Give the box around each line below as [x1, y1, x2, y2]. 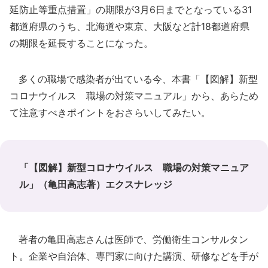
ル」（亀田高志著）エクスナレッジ [19, 178, 172, 190]
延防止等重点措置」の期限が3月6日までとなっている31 [10, 4, 252, 16]
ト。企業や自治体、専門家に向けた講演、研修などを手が [10, 250, 258, 262]
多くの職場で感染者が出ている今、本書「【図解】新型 [10, 73, 258, 85]
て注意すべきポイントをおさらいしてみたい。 [10, 106, 211, 118]
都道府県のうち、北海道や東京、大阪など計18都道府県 [10, 20, 249, 32]
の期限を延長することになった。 [10, 37, 153, 49]
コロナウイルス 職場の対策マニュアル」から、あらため [10, 90, 258, 102]
